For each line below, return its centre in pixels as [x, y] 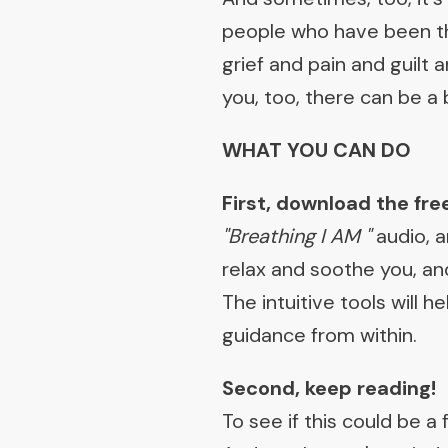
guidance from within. [319, 335]
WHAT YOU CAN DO [316, 150]
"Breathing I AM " [296, 236]
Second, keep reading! [329, 388]
